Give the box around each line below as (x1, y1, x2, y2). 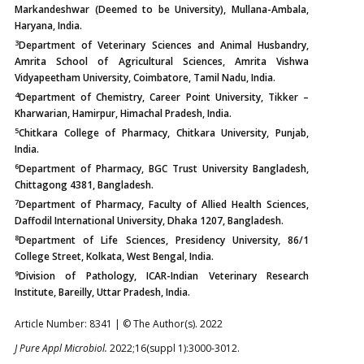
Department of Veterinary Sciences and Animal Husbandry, (19, 38, 309, 52)
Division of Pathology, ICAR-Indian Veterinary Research (19, 269, 309, 283)
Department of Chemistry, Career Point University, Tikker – (19, 90, 309, 104)
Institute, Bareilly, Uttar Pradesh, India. (15, 285, 190, 299)
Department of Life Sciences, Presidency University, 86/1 (19, 233, 309, 247)
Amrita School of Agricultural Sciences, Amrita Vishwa (15, 54, 309, 68)
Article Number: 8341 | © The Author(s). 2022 (15, 317, 223, 331)
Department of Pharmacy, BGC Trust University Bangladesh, (19, 162, 309, 175)
